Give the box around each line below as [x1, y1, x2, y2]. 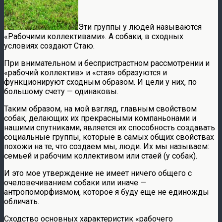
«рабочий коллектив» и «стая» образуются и [4, 67, 167, 77]
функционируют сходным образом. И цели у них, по [4, 77, 197, 87]
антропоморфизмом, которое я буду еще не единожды [4, 187, 209, 197]
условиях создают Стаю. [4, 41, 95, 51]
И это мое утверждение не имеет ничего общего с [4, 168, 192, 178]
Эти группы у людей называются [78, 22, 202, 32]
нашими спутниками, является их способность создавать [4, 122, 215, 132]
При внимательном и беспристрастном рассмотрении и [4, 58, 210, 68]
